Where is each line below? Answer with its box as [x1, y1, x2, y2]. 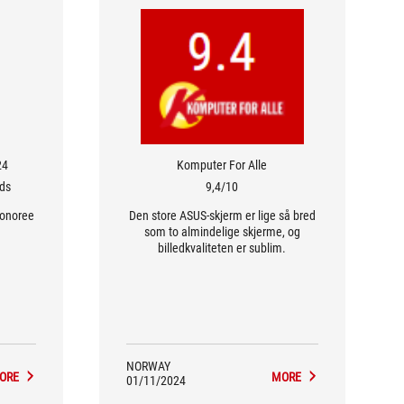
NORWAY [125, 359, 170, 373]
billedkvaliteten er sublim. [158, 241, 287, 255]
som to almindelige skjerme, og [143, 225, 300, 239]
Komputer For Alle [177, 158, 268, 172]
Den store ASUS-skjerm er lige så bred [128, 208, 316, 223]
